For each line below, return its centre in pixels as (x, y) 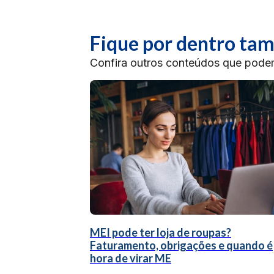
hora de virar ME (131, 258)
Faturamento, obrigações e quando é (181, 245)
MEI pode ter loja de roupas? (161, 232)
